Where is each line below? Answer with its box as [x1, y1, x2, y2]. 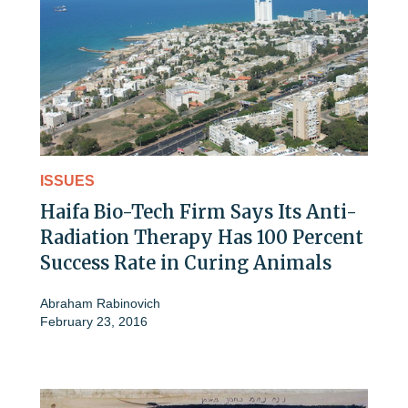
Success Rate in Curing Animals [40, 250, 331, 274]
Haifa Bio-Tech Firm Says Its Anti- [40, 199, 357, 223]
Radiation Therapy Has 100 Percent [40, 225, 363, 249]
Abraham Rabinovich [40, 295, 160, 311]
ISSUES [40, 172, 95, 189]
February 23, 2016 [40, 313, 148, 329]
